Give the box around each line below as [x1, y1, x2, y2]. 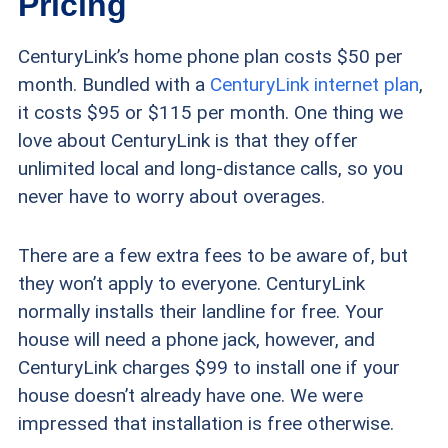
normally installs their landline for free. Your [17, 299, 384, 323]
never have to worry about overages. [17, 184, 325, 208]
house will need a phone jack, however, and [17, 327, 375, 351]
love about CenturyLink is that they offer [17, 128, 358, 152]
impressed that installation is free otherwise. [17, 411, 394, 435]
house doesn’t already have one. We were [17, 383, 363, 407]
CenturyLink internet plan [209, 72, 419, 96]
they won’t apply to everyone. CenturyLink [17, 271, 365, 295]
